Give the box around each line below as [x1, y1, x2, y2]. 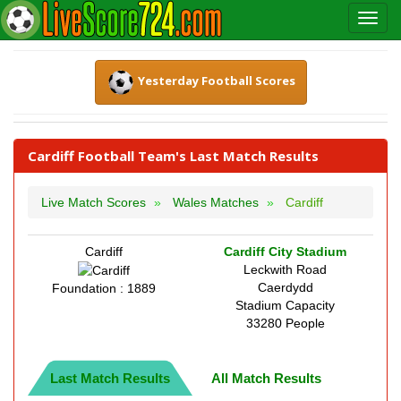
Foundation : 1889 [51, 281, 156, 296]
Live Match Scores [41, 195, 146, 209]
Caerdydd [257, 280, 313, 294]
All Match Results [211, 371, 321, 386]
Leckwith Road [243, 262, 327, 277]
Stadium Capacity [235, 298, 335, 312]
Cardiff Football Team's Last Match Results [28, 147, 319, 165]
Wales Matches [173, 195, 259, 209]
